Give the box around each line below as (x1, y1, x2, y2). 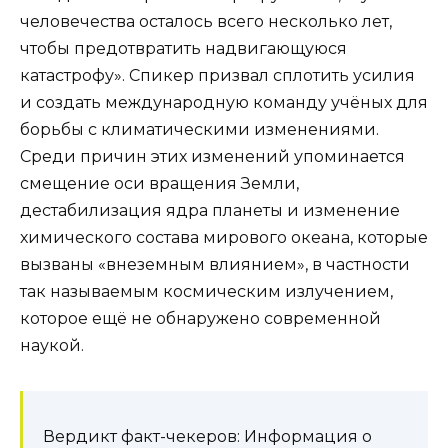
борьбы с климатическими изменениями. (20, 119, 379, 139)
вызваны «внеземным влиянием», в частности (20, 254, 410, 274)
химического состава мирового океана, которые (20, 227, 428, 247)
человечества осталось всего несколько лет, (20, 11, 392, 31)
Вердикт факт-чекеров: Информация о (43, 426, 372, 446)
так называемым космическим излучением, (20, 281, 393, 301)
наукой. (20, 335, 84, 355)
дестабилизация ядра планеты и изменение (20, 200, 400, 220)
